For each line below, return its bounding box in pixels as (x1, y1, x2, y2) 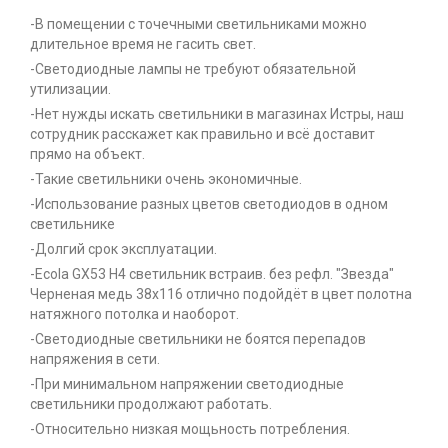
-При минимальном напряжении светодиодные (30, 376, 344, 393)
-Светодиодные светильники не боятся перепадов (30, 331, 366, 348)
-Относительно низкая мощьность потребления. (30, 421, 350, 438)
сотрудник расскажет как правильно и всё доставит (30, 126, 375, 143)
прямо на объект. (30, 146, 145, 163)
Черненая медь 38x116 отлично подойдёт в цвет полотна (30, 286, 412, 303)
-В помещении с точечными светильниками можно (30, 16, 367, 33)
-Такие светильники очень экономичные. (30, 171, 302, 188)
